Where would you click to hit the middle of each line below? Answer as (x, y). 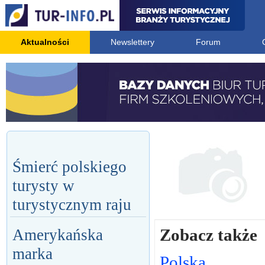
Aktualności (45, 42)
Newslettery (132, 42)
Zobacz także (209, 235)
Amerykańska (58, 235)
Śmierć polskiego (70, 167)
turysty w (43, 186)
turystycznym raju (72, 205)
